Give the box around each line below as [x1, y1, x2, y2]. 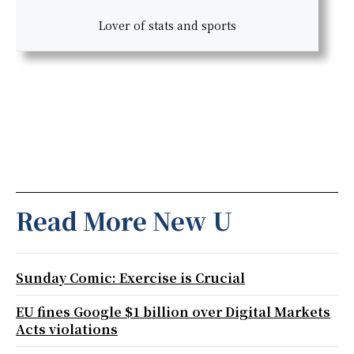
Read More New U [16, 203, 232, 239]
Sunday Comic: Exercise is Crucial [16, 269, 245, 288]
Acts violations [16, 320, 118, 339]
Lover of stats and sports [98, 17, 236, 34]
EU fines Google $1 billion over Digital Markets [16, 303, 330, 322]
